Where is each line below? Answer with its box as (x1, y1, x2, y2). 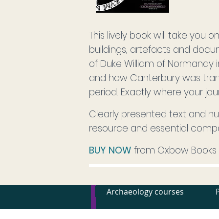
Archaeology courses (107, 186, 184, 197)
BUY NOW (89, 144, 131, 157)
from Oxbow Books (131, 144, 217, 157)
